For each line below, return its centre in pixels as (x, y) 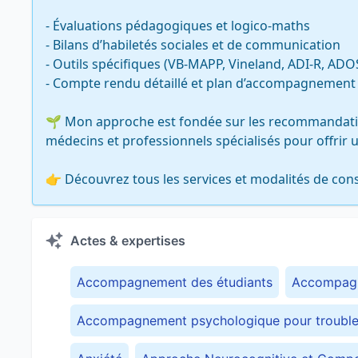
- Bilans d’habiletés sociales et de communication (193, 45)
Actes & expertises (128, 241)
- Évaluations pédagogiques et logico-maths (178, 26)
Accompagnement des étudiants (175, 282)
